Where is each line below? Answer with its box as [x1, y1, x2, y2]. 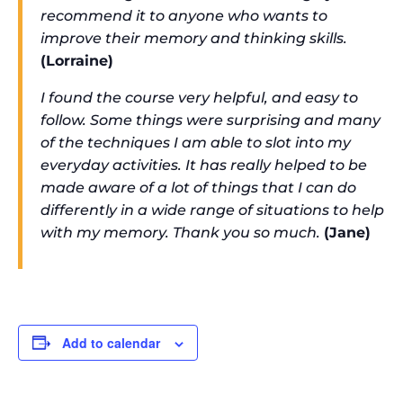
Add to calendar [62, 333, 160, 352]
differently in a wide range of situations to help [40, 201, 384, 219]
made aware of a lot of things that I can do [40, 178, 356, 196]
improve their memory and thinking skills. [40, 29, 347, 47]
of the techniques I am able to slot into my [40, 133, 351, 151]
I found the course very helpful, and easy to [40, 88, 358, 106]
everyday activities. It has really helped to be [40, 156, 367, 174]
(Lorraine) [40, 51, 113, 69]
